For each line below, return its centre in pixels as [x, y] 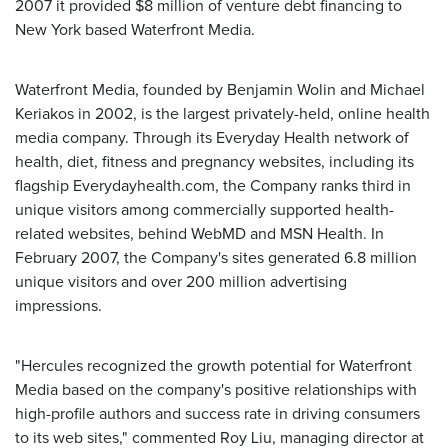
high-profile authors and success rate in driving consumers [217, 414]
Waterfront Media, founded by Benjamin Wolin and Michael [220, 90]
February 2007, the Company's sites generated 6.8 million [216, 258]
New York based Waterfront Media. [135, 30]
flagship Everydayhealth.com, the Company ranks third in [213, 186]
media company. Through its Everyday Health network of [212, 138]
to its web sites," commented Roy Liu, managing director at [219, 438]
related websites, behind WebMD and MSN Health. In [199, 234]
